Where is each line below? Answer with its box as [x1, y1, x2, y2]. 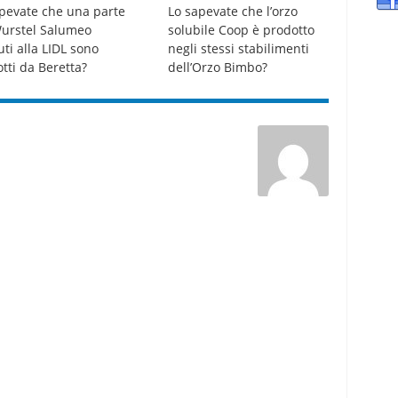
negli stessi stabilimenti [167, 40, 309, 58]
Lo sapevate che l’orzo [167, 3, 298, 20]
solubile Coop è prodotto [167, 21, 314, 39]
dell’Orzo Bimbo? [167, 59, 267, 76]
